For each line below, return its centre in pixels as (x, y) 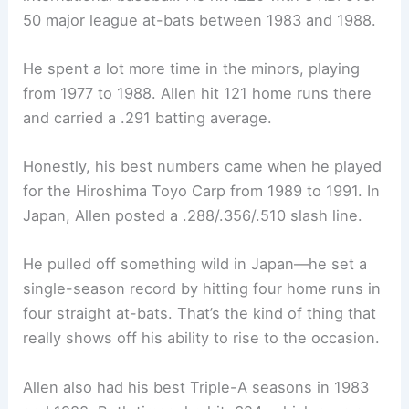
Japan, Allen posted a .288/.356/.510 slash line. (193, 216)
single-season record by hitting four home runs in (202, 289)
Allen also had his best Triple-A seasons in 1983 (196, 387)
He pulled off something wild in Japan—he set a (195, 264)
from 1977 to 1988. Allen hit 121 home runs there (198, 93)
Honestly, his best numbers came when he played (203, 167)
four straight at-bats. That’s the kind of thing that (200, 314)
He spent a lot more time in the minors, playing (192, 68)
